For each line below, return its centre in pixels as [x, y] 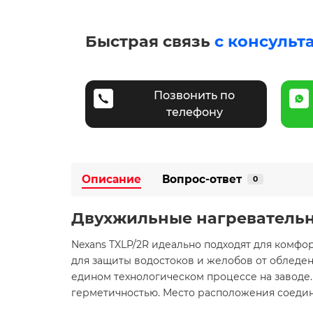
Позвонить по [194, 95]
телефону [194, 112]
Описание [111, 179]
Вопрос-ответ [202, 179]
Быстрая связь [150, 41]
